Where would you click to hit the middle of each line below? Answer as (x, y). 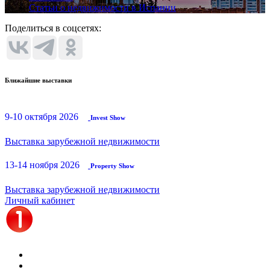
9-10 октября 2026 (42, 116)
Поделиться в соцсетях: (53, 28)
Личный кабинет (40, 200)
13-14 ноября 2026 (42, 165)
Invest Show (108, 117)
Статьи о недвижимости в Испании (102, 8)
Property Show (112, 165)
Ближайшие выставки (38, 80)
